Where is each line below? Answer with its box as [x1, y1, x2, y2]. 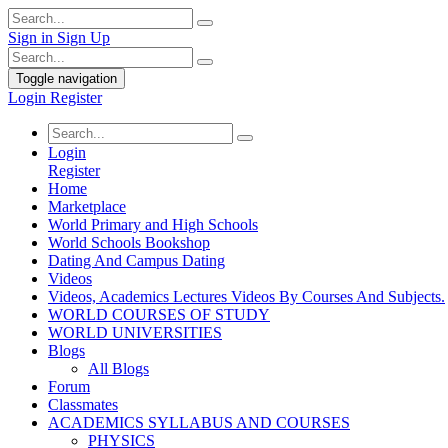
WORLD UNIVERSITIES [48, 324, 222, 341]
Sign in [8, 29, 57, 46]
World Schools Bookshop [48, 234, 210, 251]
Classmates [48, 396, 118, 413]
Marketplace [48, 198, 126, 215]
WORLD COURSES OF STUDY [48, 306, 270, 323]
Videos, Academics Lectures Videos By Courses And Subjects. [48, 288, 445, 305]
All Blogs [88, 360, 149, 377]
